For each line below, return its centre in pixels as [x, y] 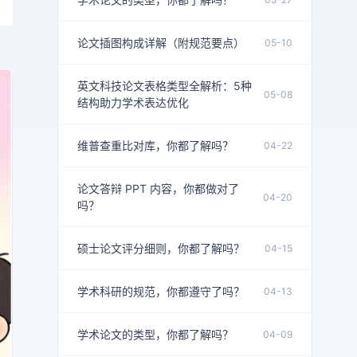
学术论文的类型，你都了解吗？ [155, 334]
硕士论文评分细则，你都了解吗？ [161, 248]
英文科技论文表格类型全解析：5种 [165, 86]
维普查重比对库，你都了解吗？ [155, 145]
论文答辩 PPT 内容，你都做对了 [158, 188]
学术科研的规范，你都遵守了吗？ [161, 291]
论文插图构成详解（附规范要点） [161, 43]
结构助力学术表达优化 [133, 102]
